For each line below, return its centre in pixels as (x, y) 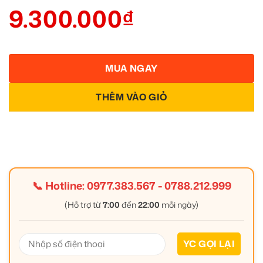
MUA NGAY (131, 68)
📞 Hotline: (59, 186)
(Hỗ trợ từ (84, 205)
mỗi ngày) (179, 205)
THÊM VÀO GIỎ (131, 97)
